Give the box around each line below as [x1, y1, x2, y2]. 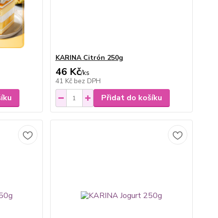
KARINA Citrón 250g [55, 53, 123, 62]
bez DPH [73, 76, 101, 86]
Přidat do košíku [101, 92, 162, 103]
